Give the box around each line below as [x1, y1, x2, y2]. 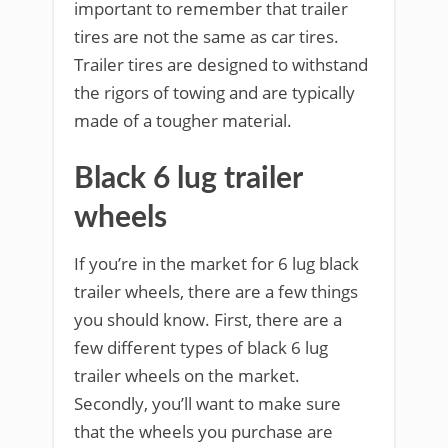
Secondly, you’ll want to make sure [74, 392, 341, 415]
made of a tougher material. [74, 109, 292, 132]
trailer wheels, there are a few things [74, 280, 358, 303]
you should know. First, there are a [74, 308, 342, 331]
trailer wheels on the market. [74, 364, 300, 387]
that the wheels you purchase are [74, 420, 333, 443]
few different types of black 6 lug [74, 336, 328, 359]
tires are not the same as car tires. [74, 25, 339, 48]
